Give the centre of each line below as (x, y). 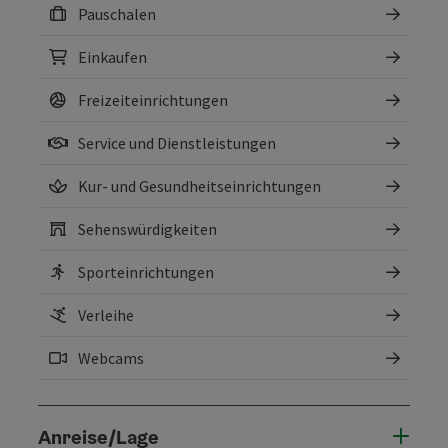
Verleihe (106, 314)
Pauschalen (117, 13)
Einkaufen (112, 56)
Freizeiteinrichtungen (153, 99)
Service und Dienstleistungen (177, 142)
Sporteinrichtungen (146, 271)
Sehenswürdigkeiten (147, 228)
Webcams (111, 357)
